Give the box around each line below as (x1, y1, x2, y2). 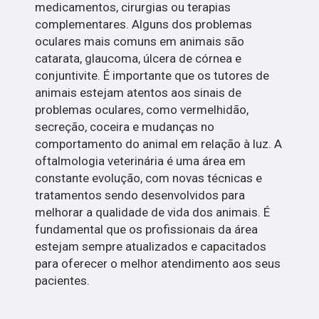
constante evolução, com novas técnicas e (35, 171, 263, 186)
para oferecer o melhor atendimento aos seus (35, 256, 281, 271)
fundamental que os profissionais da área (35, 222, 258, 237)
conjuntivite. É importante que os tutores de (35, 68, 270, 83)
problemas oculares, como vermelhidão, (35, 103, 249, 117)
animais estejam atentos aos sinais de (35, 85, 242, 100)
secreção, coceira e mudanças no (35, 120, 215, 135)
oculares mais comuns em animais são (35, 34, 245, 49)
